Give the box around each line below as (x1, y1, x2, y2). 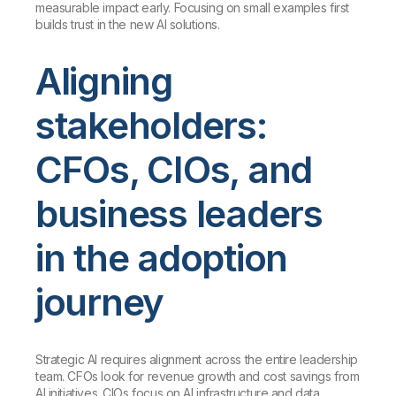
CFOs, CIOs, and (35, 146, 313, 192)
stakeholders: (35, 102, 267, 148)
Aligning (35, 57, 172, 103)
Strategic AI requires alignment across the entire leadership (35, 351, 358, 367)
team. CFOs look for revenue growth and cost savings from (35, 368, 360, 384)
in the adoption (35, 234, 288, 280)
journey (35, 278, 164, 324)
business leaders (35, 190, 323, 236)
